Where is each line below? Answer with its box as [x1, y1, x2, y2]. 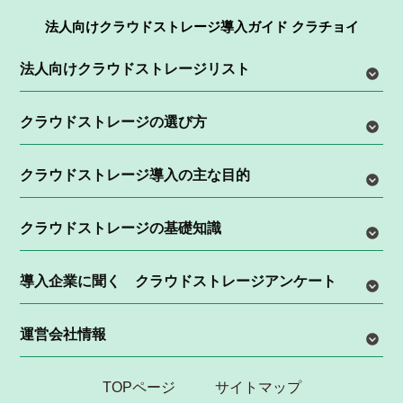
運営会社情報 [20, 326, 107, 342]
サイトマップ [214, 379, 301, 395]
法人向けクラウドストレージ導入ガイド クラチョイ [44, 18, 359, 34]
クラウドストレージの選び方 [20, 113, 208, 130]
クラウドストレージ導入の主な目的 [20, 166, 251, 183]
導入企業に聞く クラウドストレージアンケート [20, 273, 337, 289]
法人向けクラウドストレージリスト [20, 60, 251, 76]
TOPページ [102, 379, 175, 395]
